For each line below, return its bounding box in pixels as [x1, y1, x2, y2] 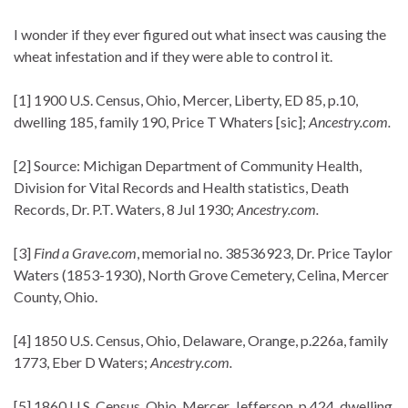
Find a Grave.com [34, 243, 137, 261]
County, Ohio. [14, 287, 97, 305]
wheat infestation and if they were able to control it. [14, 46, 332, 65]
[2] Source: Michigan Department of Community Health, [14, 156, 362, 174]
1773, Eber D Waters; [14, 352, 150, 371]
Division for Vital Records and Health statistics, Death [14, 178, 349, 196]
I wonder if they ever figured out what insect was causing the [14, 25, 386, 43]
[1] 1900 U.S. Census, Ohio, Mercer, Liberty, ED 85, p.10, [14, 90, 358, 108]
